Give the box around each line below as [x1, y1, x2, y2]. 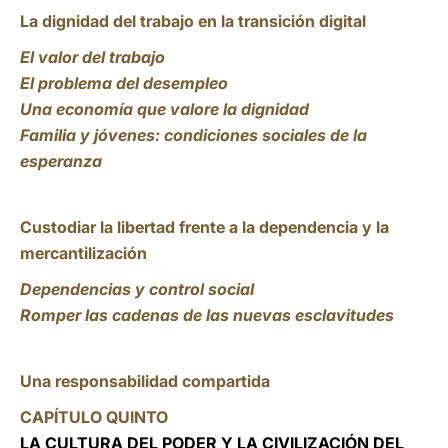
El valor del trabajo [20, 47, 165, 67]
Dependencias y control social [20, 279, 254, 299]
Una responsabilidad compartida [20, 371, 270, 391]
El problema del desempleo [20, 73, 228, 93]
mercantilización [20, 243, 147, 263]
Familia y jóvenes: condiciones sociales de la [20, 125, 367, 145]
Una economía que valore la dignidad [20, 99, 309, 119]
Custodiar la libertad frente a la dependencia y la [20, 217, 389, 237]
